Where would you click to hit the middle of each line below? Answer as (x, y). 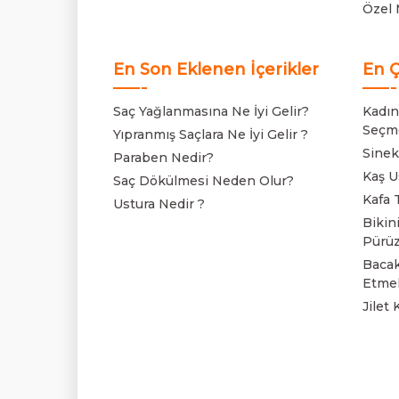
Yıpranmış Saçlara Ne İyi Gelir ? (211, 134)
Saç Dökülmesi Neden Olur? (204, 180)
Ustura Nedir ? (159, 204)
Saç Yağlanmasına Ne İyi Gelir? (211, 111)
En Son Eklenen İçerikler (216, 69)
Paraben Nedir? (163, 157)
